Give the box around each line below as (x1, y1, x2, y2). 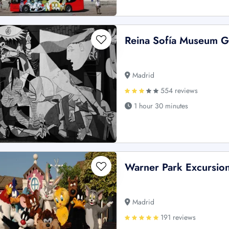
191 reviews (158, 212, 196, 223)
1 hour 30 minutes (132, 100, 189, 111)
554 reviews (158, 85, 198, 96)
